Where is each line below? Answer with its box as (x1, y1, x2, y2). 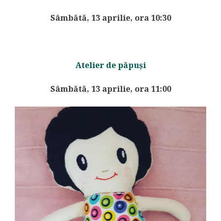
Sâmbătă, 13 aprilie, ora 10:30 (50, 12, 171, 24)
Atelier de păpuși (75, 60, 146, 71)
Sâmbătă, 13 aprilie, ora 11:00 (50, 83, 171, 95)
